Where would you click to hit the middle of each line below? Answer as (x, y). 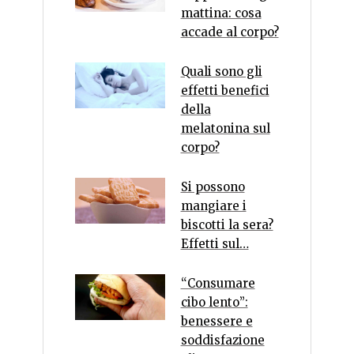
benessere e (217, 321)
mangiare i (213, 205)
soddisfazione (222, 340)
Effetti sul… (215, 243)
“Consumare (218, 283)
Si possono (213, 186)
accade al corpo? (230, 32)
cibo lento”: (214, 302)
